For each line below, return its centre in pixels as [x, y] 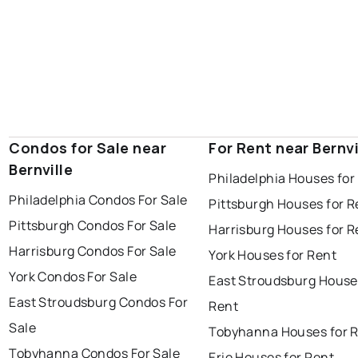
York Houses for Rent [272, 255]
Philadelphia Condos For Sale [98, 200]
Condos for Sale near [88, 148]
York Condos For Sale [73, 277]
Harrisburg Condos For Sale [93, 251]
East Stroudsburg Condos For [99, 302]
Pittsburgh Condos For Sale [93, 226]
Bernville [41, 170]
